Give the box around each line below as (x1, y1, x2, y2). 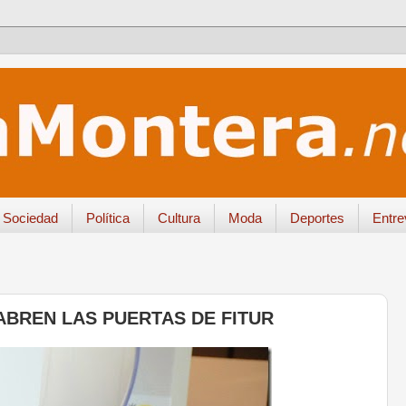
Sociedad (2, 210, 58, 227)
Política (85, 210, 130, 227)
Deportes (289, 210, 344, 227)
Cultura (157, 210, 200, 227)
